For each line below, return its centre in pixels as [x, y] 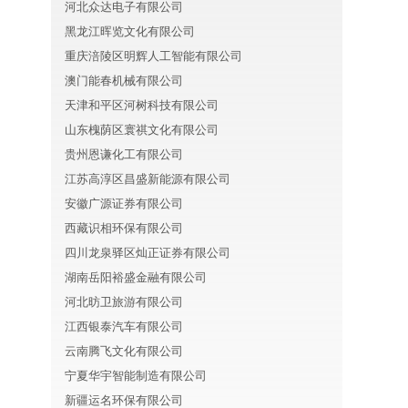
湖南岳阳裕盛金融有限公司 [136, 277]
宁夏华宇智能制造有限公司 [136, 376]
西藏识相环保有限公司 [124, 228]
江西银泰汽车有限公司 [124, 326]
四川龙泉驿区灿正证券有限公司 [148, 253]
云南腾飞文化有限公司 [124, 351]
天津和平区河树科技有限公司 [142, 105]
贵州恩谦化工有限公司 [124, 154]
